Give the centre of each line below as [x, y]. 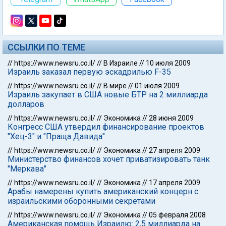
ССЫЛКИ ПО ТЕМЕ [46, 47]
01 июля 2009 [157, 86]
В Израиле [121, 63]
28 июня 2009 [171, 118]
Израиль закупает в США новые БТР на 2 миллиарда [108, 95]
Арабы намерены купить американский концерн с [103, 191]
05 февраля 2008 [177, 215]
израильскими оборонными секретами [81, 201]
